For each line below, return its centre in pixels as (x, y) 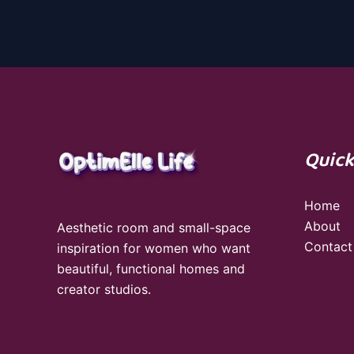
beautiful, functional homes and (151, 268)
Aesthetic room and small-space (154, 227)
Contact (328, 247)
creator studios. (104, 289)
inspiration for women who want (154, 248)
